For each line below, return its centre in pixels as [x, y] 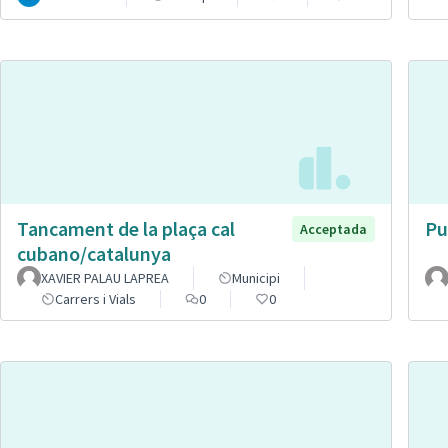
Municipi [256, 278]
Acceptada [333, 229]
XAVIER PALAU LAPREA [105, 278]
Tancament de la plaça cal [126, 229]
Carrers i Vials [95, 299]
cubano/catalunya [94, 254]
